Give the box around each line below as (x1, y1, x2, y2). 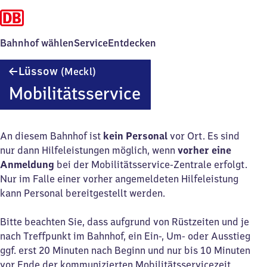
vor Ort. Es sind (167, 130, 240, 142)
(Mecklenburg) (96, 76, 163, 88)
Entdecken (108, 37, 156, 49)
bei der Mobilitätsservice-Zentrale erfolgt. (54, 159, 247, 170)
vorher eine (178, 144, 231, 156)
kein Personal (103, 130, 167, 142)
